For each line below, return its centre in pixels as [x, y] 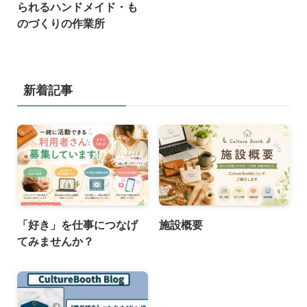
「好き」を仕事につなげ [77, 224]
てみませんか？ [55, 241]
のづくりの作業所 [61, 23]
